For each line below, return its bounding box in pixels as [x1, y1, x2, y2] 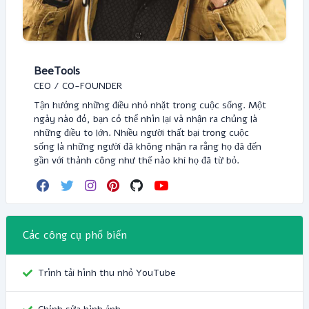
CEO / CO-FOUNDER [34, 79, 122, 92]
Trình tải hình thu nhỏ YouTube [38, 266, 176, 279]
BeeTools [34, 63, 80, 79]
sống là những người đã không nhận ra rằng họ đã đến [34, 140, 261, 153]
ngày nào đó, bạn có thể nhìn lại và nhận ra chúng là [34, 112, 257, 126]
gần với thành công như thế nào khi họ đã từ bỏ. [34, 154, 239, 167]
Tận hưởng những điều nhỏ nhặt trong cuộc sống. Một [34, 99, 266, 112]
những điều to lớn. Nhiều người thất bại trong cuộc [34, 126, 249, 139]
